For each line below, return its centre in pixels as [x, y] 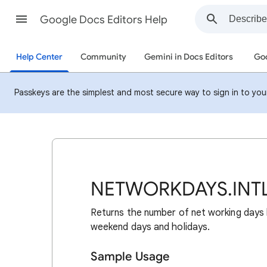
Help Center [39, 57]
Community [103, 57]
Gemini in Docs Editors [189, 57]
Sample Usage [130, 257]
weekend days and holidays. [150, 227]
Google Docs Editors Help [104, 20]
